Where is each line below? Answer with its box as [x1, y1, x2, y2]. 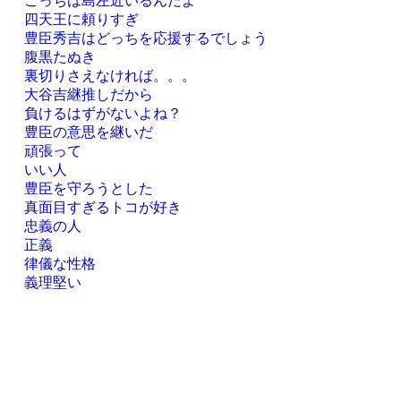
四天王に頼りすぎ [23, 11, 139, 27]
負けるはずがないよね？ [23, 105, 182, 121]
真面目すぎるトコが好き [23, 199, 182, 215]
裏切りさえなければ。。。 [23, 67, 196, 83]
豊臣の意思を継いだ [23, 124, 153, 140]
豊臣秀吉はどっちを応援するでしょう [23, 30, 268, 46]
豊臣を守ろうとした [23, 180, 153, 196]
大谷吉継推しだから [23, 86, 153, 102]
